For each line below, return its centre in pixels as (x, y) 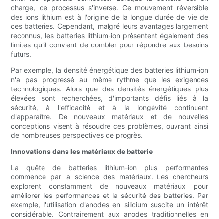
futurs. (21, 54)
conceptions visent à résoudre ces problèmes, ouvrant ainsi (109, 126)
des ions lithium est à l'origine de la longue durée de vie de (109, 17)
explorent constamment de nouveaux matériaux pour (109, 186)
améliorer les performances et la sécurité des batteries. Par (109, 196)
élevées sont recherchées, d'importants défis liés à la (109, 98)
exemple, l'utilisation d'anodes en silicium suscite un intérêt (109, 205)
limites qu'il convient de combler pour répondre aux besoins (109, 45)
